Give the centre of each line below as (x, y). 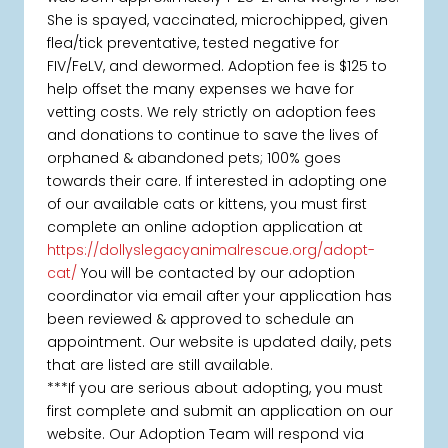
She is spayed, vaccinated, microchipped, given (218, 20)
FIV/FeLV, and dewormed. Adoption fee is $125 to (217, 66)
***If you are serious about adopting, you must (215, 388)
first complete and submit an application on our (220, 411)
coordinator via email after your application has (220, 296)
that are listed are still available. (160, 365)
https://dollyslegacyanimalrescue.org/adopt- (211, 250)
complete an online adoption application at (205, 227)
